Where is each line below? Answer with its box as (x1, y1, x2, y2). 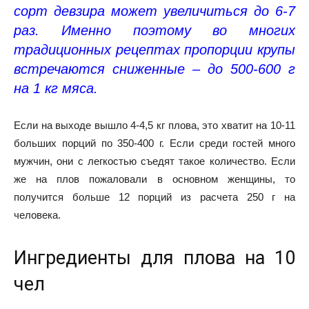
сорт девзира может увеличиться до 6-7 (14, 3, 295, 19)
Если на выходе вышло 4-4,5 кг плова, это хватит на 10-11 (14, 119, 295, 131)
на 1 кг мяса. (14, 80, 98, 96)
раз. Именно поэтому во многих (14, 22, 295, 38)
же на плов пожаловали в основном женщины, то (14, 172, 295, 185)
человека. (14, 208, 61, 221)
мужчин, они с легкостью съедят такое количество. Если (14, 154, 295, 167)
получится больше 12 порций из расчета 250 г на (14, 190, 295, 203)
